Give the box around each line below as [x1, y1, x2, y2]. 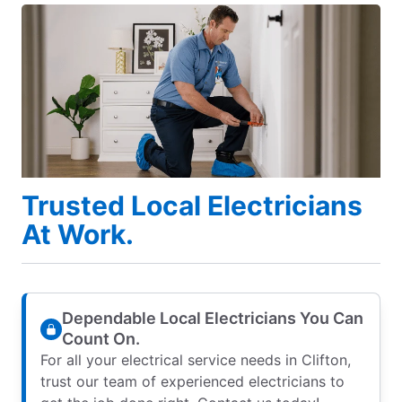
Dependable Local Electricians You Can [62, 309, 363, 328]
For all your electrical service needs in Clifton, [40, 351, 351, 370]
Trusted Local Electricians [22, 189, 363, 223]
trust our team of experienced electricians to [40, 372, 345, 391]
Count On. [62, 329, 140, 349]
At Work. [22, 218, 134, 251]
